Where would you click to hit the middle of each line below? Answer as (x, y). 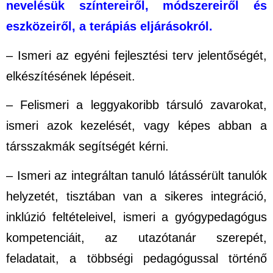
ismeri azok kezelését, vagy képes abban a (136, 126)
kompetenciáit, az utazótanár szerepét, (136, 237)
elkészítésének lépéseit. (71, 76)
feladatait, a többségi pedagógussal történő (136, 258)
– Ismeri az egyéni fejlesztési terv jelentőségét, (136, 55)
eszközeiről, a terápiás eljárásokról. (109, 27)
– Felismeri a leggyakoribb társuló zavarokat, (136, 105)
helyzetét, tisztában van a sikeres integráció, (136, 196)
